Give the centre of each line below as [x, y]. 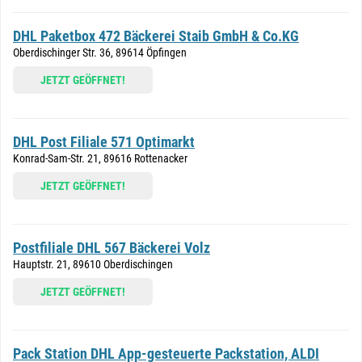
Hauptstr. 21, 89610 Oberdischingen [93, 264]
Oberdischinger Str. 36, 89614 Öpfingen [100, 53]
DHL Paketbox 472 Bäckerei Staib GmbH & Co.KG [156, 36]
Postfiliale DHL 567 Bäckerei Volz [112, 248]
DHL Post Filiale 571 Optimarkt [104, 142]
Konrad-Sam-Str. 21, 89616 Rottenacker [100, 158]
